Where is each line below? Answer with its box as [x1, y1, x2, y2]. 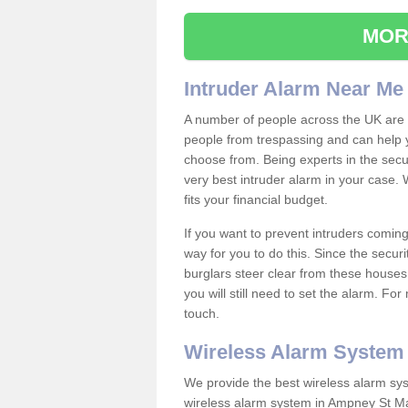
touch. [184, 306, 219, 321]
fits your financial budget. [184, 192, 331, 207]
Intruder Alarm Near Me [184, 77, 403, 100]
